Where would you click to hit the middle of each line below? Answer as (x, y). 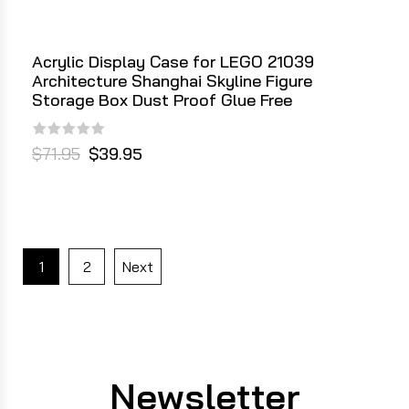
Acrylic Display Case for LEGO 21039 (173, 62)
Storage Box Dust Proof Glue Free (162, 100)
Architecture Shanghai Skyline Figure (172, 81)
